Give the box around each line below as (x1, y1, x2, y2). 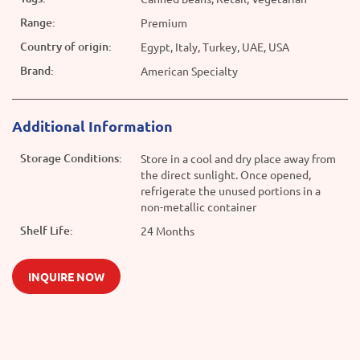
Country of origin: (20, 39, 112, 55)
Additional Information (12, 117, 173, 136)
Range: (20, 14, 55, 31)
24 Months (141, 223, 194, 239)
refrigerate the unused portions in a (141, 183, 321, 198)
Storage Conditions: (20, 150, 122, 166)
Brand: (20, 63, 54, 79)
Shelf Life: (20, 223, 73, 239)
